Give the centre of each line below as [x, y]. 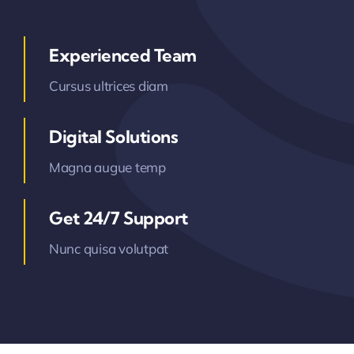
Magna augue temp [107, 167]
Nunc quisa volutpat [109, 249]
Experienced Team [122, 55]
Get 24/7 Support [118, 218]
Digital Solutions [113, 137]
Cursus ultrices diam [108, 86]
